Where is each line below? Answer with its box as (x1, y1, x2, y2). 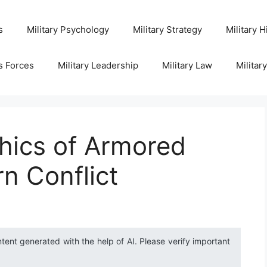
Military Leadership (57, 60, 138, 71)
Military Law (162, 60, 212, 71)
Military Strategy (132, 24, 202, 35)
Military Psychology (26, 24, 109, 35)
